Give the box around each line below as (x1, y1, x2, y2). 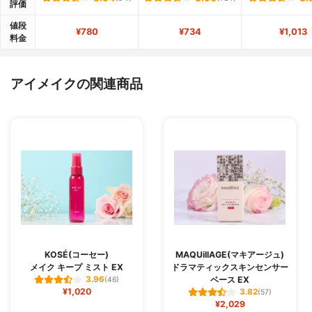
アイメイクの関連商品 (10, 75, 143, 92)
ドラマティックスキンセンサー (171, 261, 288, 272)
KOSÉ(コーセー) (45, 249, 109, 260)
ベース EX (210, 274, 249, 285)
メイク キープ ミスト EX (30, 261, 123, 272)
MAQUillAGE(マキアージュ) (175, 249, 284, 260)
